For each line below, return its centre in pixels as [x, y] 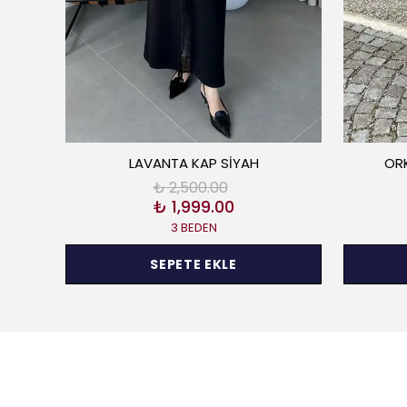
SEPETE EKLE [194, 264]
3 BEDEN [194, 228]
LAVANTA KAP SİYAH [194, 163]
